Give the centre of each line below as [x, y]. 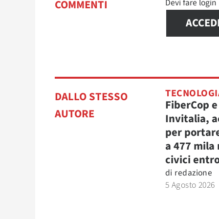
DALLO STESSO [91, 97]
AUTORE [75, 114]
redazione [194, 173]
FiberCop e [191, 105]
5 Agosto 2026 [190, 185]
